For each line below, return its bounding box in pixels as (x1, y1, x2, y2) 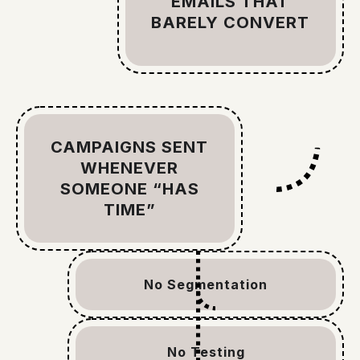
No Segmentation (144, 276, 268, 293)
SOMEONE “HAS (59, 179, 199, 199)
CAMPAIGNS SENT (51, 137, 209, 157)
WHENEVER (80, 158, 179, 178)
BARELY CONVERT (151, 13, 310, 33)
